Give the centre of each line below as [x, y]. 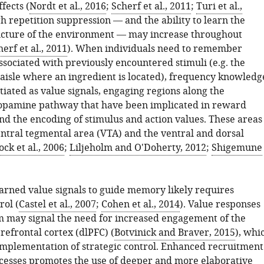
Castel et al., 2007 [57, 204]
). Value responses [220, 204]
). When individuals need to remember [154, 49]
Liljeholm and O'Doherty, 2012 [138, 148]
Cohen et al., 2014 [140, 204]
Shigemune [237, 148]
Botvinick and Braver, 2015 [174, 233]
